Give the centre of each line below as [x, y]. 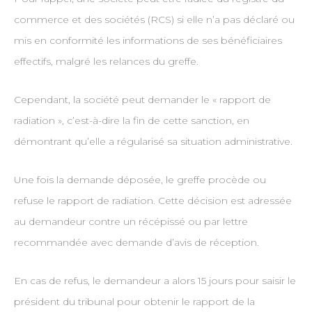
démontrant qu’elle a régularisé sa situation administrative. [153, 142]
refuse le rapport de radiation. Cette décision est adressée [153, 201]
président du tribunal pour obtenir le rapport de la [134, 302]
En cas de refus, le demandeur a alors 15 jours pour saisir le [155, 281]
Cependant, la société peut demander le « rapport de [142, 100]
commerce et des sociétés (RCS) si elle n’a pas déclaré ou [154, 20]
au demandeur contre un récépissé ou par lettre [131, 222]
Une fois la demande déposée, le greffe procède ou [140, 180]
